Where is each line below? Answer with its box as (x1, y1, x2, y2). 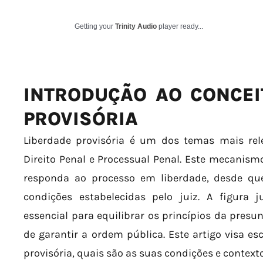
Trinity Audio (115, 22, 157, 31)
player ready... (157, 22, 203, 31)
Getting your (75, 22, 115, 31)
